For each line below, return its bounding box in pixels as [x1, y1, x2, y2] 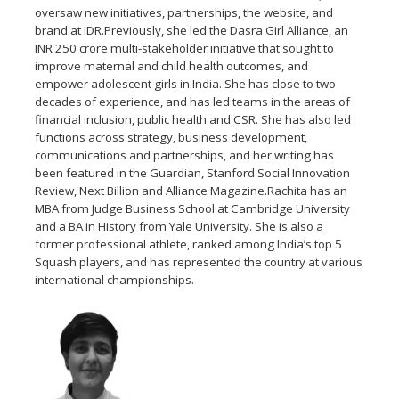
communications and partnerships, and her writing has [35, 146, 335, 163]
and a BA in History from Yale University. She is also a [35, 217, 324, 234]
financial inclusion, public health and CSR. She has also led [35, 110, 352, 127]
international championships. [35, 271, 195, 288]
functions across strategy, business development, [35, 128, 308, 145]
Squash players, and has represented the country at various [35, 253, 363, 270]
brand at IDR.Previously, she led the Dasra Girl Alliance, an [35, 21, 349, 38]
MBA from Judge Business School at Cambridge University [35, 199, 351, 216]
